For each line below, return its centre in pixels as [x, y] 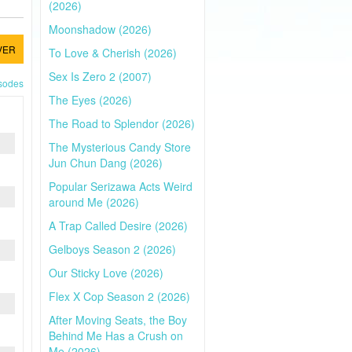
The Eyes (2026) [90, 100]
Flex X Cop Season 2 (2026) [119, 296]
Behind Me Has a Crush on [116, 335]
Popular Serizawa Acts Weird [121, 186]
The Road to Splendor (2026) [122, 123]
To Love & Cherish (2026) [113, 53]
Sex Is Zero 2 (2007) [100, 76]
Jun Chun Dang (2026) [106, 163]
